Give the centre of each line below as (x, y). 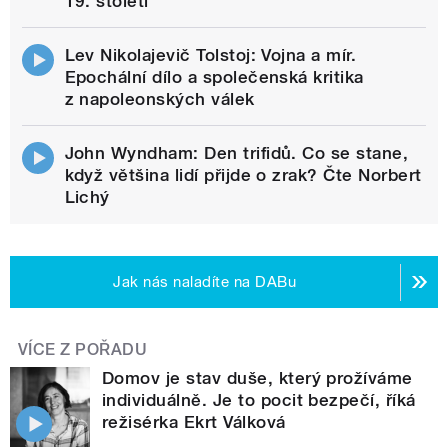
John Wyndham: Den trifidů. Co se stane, (236, 153)
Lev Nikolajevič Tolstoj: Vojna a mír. (210, 55)
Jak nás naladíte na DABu (205, 282)
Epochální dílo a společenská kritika (214, 77)
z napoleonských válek (159, 99)
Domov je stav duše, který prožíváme (257, 378)
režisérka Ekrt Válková (194, 422)
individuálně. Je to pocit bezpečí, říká (259, 400)
